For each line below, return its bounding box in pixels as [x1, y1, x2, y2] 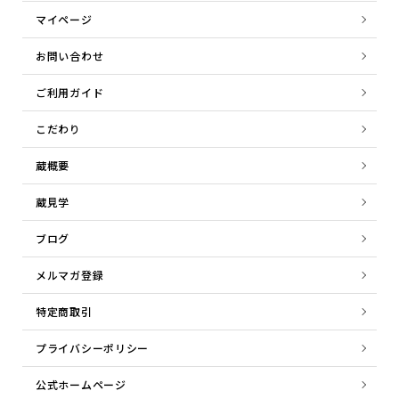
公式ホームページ [36, 377, 126, 393]
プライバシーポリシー [36, 340, 149, 356]
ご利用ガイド [36, 85, 104, 101]
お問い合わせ [36, 48, 104, 64]
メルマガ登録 [36, 267, 104, 283]
